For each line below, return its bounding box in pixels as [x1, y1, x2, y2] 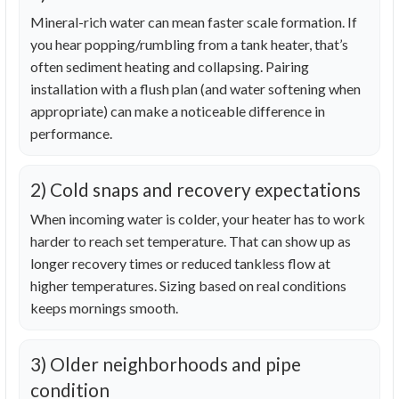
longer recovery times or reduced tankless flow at [30, 255, 330, 273]
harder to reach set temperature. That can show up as [30, 232, 351, 250]
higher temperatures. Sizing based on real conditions [30, 277, 346, 295]
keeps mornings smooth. [30, 299, 178, 317]
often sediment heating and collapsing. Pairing [30, 58, 309, 76]
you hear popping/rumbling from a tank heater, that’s [30, 36, 348, 53]
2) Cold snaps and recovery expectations [30, 178, 361, 201]
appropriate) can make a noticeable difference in [30, 102, 325, 120]
